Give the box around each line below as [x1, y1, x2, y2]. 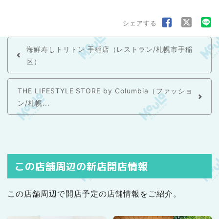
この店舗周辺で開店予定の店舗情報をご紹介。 [7, 188, 182, 198]
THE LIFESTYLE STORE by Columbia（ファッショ [18, 86, 193, 95]
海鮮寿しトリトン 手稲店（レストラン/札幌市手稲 [26, 44, 193, 53]
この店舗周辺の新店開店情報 [15, 159, 148, 173]
